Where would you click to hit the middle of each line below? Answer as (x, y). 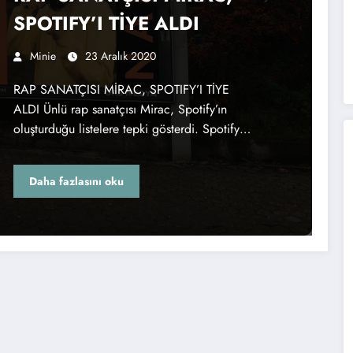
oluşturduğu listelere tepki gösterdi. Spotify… (132, 129)
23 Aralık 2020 (120, 56)
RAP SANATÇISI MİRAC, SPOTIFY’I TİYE (121, 90)
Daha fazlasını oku (76, 181)
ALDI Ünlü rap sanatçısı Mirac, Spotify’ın (120, 110)
